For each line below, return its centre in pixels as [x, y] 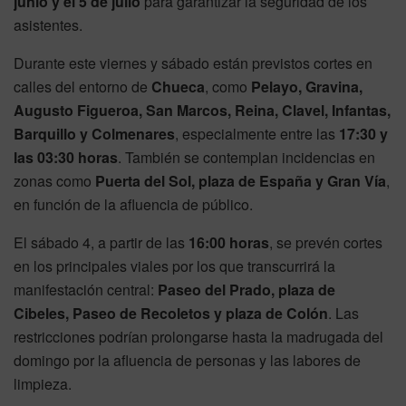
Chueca [178, 87]
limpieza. [43, 384]
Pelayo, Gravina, [307, 87]
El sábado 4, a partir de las [101, 243]
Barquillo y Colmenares [94, 134]
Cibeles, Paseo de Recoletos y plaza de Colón [171, 314]
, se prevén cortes [326, 243]
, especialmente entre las [257, 134]
